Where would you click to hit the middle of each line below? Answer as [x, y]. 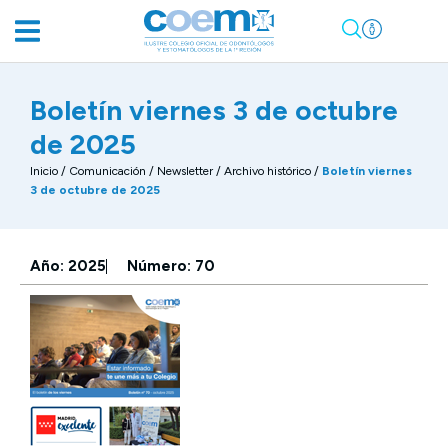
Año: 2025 [68, 266]
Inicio [44, 171]
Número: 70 [171, 266]
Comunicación [107, 171]
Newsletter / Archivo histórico [234, 171]
